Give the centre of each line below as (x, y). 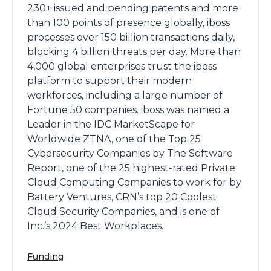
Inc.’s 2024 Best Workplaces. (95, 226)
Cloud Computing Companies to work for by (134, 182)
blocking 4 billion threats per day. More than (134, 52)
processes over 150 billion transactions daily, (131, 37)
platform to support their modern (109, 81)
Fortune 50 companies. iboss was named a (128, 110)
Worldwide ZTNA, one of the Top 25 (114, 139)
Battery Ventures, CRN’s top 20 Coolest (122, 197)
